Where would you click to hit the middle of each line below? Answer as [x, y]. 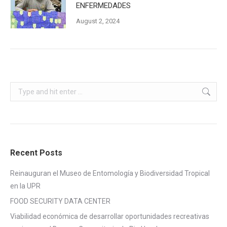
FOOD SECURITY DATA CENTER [60, 201]
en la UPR [25, 186]
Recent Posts [36, 153]
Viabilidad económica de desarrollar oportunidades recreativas [110, 217]
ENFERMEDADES [103, 6]
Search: [22, 88]
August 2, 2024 [98, 21]
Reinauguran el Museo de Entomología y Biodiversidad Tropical [110, 174]
